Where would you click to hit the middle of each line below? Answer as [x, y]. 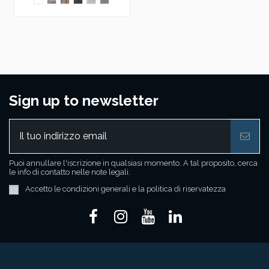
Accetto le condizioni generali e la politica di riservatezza [125, 189]
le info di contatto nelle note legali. [70, 172]
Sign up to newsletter [84, 101]
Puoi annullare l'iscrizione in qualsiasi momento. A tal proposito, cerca [133, 163]
